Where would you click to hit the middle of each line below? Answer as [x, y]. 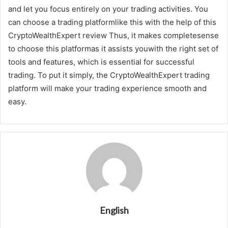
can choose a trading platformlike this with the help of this [112, 22]
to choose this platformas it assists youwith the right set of [113, 49]
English [114, 210]
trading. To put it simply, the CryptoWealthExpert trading [109, 75]
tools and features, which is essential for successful [101, 62]
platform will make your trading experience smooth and [107, 89]
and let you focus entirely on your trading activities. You [108, 9]
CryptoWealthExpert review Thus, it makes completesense [113, 36]
